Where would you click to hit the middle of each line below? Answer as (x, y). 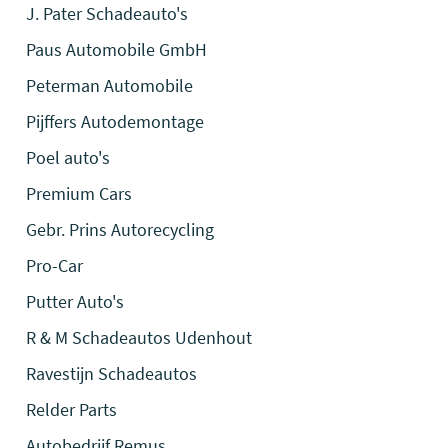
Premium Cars (79, 193)
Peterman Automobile (110, 85)
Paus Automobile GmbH (117, 49)
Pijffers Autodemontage (115, 121)
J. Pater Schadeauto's (107, 13)
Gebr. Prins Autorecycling (120, 229)
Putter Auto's (75, 301)
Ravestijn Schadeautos (112, 373)
